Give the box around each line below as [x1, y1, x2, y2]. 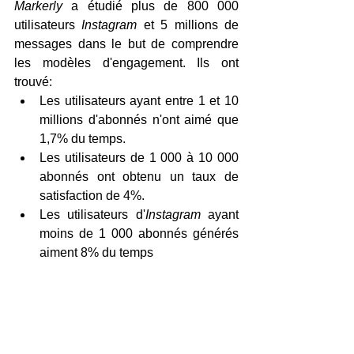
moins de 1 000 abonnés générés [40, 226, 239, 240]
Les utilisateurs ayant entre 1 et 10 [40, 93, 239, 107]
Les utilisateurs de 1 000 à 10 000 [40, 150, 239, 164]
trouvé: [14, 74, 52, 88]
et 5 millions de [143, 17, 239, 32]
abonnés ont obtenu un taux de [40, 169, 239, 183]
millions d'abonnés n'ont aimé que [40, 112, 239, 126]
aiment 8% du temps [40, 245, 153, 259]
